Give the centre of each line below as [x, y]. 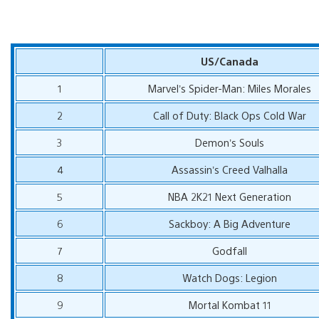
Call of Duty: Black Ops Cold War [230, 115]
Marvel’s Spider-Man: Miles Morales [230, 88]
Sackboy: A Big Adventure [230, 223]
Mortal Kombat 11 [230, 304]
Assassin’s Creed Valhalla [230, 169]
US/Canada [230, 61]
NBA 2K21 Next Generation [230, 196]
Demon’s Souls [230, 142]
